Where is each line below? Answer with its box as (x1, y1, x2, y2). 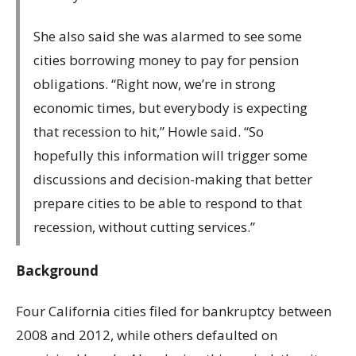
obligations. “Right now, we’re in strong (33, 74, 276, 93)
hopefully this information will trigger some (33, 145, 308, 164)
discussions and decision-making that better (33, 169, 312, 188)
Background (16, 261, 99, 280)
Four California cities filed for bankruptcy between (16, 302, 331, 321)
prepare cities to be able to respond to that (33, 193, 302, 212)
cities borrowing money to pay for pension (33, 50, 299, 69)
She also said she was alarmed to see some (33, 26, 302, 45)
